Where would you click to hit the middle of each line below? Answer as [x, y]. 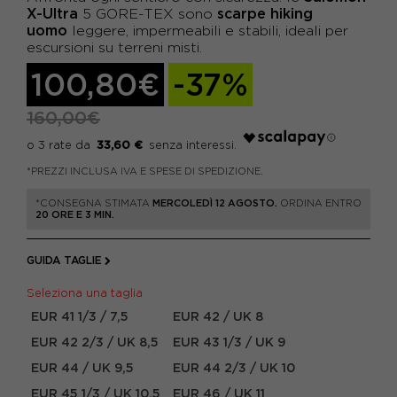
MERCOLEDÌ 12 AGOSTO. [215, 203]
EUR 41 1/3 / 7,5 [80, 316]
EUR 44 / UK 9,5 [82, 368]
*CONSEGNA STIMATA [94, 203]
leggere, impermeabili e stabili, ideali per [208, 31]
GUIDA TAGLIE [64, 260]
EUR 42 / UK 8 [218, 316]
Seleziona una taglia [88, 293]
